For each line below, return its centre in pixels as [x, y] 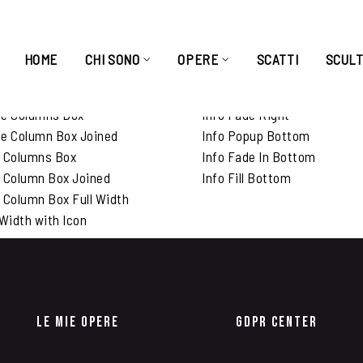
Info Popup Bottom [256, 135]
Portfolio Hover [261, 79]
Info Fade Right [246, 114]
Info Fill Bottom [246, 177]
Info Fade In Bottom [259, 156]
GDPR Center [277, 322]
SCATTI [278, 59]
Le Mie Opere [77, 322]
